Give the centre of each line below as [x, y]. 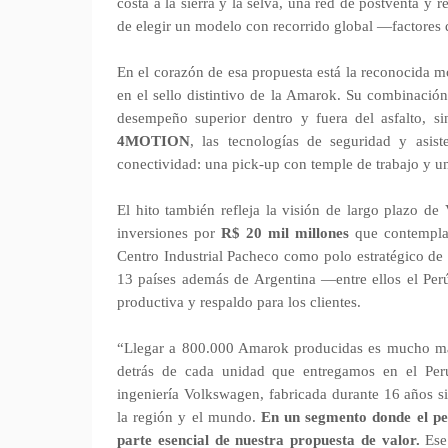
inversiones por [169, 233]
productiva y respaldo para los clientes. [239, 302]
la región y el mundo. [189, 417]
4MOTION [153, 141]
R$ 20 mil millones [285, 233]
